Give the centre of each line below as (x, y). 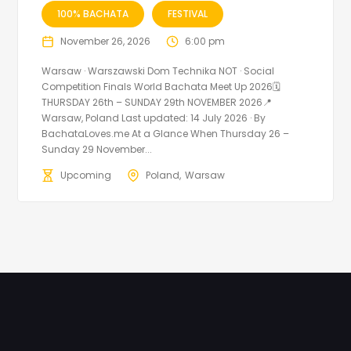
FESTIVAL (188, 13)
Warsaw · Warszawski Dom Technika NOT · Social (158, 71)
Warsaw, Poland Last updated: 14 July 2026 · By (154, 118)
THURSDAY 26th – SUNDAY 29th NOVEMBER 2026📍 (157, 102)
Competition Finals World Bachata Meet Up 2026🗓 (161, 86)
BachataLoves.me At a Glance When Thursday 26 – (166, 133)
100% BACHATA (93, 13)
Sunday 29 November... (97, 149)
